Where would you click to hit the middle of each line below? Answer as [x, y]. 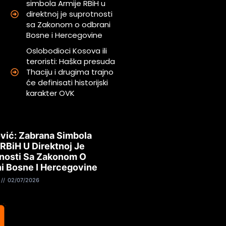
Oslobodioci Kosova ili [67, 51]
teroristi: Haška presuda [71, 62]
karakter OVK [51, 93]
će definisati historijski [67, 83]
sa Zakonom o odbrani [69, 25]
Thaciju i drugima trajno [70, 72]
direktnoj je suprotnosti [70, 14]
